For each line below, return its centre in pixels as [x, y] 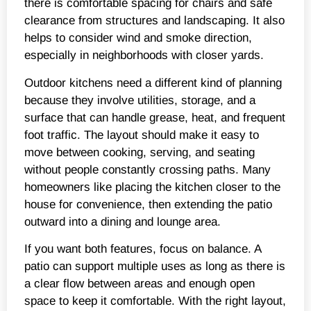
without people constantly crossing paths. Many [148, 169]
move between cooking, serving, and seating [140, 152]
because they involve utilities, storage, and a [140, 100]
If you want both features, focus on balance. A [143, 249]
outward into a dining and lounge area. [123, 221]
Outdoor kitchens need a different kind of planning [153, 83]
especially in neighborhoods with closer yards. [144, 56]
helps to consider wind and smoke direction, [138, 38]
